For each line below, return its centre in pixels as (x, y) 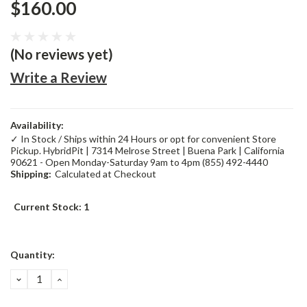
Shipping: (31, 173)
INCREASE (85, 278)
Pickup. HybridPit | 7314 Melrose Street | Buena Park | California (147, 150)
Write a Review (59, 77)
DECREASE (46, 278)
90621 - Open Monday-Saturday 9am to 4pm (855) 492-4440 (139, 162)
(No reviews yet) (62, 54)
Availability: (37, 125)
